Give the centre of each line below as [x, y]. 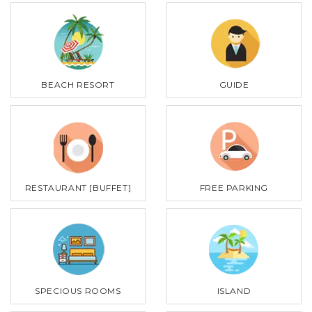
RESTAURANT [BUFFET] [78, 187]
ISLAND [234, 290]
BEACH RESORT [78, 84]
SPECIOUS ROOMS [78, 290]
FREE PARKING [234, 187]
